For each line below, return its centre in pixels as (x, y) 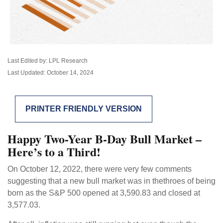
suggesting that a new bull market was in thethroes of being (111, 181)
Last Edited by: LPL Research (48, 61)
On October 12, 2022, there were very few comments (100, 169)
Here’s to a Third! (54, 152)
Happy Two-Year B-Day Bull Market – (105, 139)
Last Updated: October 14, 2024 (51, 73)
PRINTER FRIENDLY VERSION (84, 109)
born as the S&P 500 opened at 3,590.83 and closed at (104, 193)
